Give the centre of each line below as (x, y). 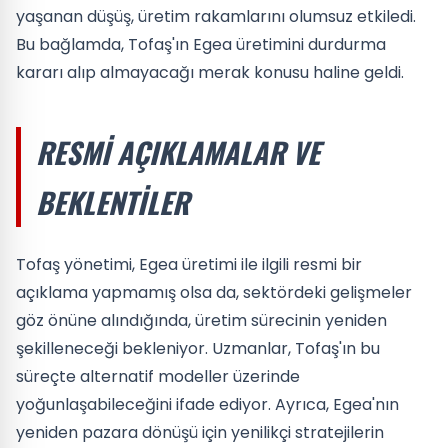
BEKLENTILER (112, 201)
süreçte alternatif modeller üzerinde (158, 376)
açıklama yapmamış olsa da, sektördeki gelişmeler (214, 292)
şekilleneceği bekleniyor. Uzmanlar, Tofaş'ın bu (198, 348)
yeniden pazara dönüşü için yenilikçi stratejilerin (200, 432)
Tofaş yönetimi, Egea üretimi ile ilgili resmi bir (189, 264)
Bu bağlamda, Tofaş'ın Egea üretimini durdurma (201, 44)
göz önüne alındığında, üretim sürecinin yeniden (201, 320)
